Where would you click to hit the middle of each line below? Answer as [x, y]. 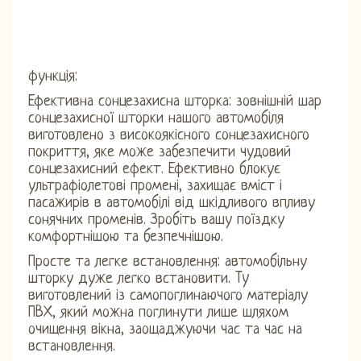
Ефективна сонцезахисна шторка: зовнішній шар [175, 102]
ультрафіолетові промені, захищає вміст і [155, 186]
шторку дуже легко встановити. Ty [139, 279]
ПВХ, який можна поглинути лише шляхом [158, 313]
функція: [53, 77]
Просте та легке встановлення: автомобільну [168, 262]
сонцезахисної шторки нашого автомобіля [156, 118]
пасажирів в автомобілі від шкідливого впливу [172, 203]
